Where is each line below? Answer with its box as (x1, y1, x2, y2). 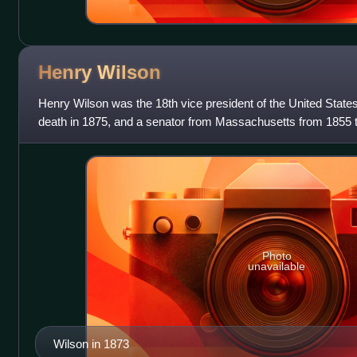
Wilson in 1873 (53, 337, 129, 351)
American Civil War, (37, 132, 140, 147)
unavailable (248, 260, 306, 273)
